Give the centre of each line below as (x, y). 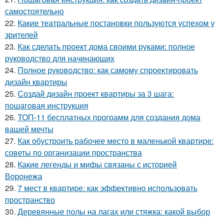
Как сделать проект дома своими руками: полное (106, 47)
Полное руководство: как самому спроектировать (108, 70)
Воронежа (24, 176)
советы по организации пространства (73, 153)
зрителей (21, 35)
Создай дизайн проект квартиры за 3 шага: (96, 94)
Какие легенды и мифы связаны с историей (97, 165)
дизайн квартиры (36, 82)
